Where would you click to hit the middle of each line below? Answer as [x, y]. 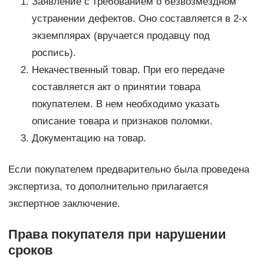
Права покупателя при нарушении [117, 235]
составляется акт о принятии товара [116, 87]
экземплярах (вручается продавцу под [121, 36]
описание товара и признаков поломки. [122, 121]
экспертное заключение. [64, 204]
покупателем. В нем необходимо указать [126, 104]
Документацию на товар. [89, 138]
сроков [30, 250]
